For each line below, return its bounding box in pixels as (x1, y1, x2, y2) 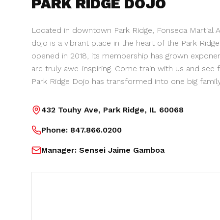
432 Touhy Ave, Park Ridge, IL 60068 (41, 105, 184, 114)
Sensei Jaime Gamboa (79, 145, 165, 155)
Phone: (41, 125, 70, 135)
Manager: (41, 145, 79, 155)
